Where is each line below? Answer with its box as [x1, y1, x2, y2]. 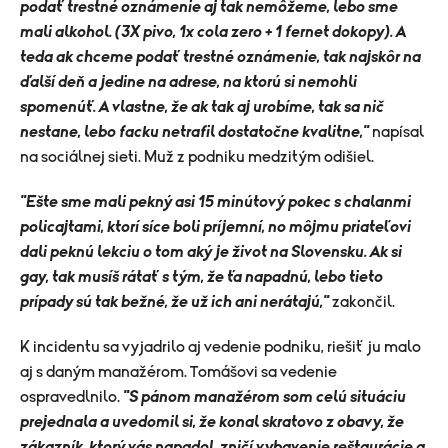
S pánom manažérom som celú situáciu [129, 389, 406, 405]
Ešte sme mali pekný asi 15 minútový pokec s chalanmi [26, 194, 411, 210]
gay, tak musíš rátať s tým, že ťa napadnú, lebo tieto [20, 269, 383, 285]
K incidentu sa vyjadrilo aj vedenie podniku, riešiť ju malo [20, 339, 421, 355]
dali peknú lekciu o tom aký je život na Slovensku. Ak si [20, 244, 402, 260]
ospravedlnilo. [20, 389, 123, 405]
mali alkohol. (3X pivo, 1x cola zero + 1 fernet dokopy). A [20, 24, 406, 40]
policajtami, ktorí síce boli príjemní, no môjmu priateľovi [20, 219, 411, 235]
